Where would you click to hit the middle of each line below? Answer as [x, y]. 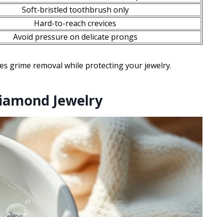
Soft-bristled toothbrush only [75, 10]
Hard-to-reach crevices [75, 23]
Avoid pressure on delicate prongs [75, 37]
